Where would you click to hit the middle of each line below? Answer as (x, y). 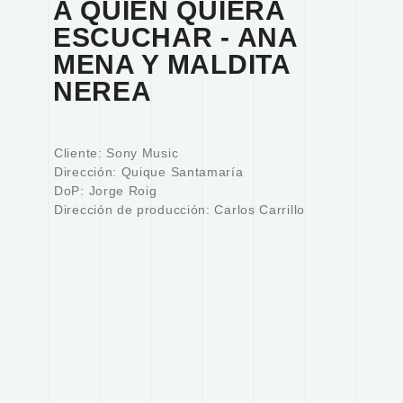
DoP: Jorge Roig (106, 191)
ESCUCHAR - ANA (175, 37)
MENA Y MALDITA (171, 64)
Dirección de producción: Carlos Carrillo (179, 210)
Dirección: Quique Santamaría (149, 172)
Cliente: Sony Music (116, 153)
